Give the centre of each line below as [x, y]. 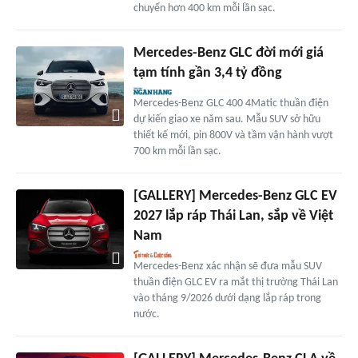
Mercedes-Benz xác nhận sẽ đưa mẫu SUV [227, 266]
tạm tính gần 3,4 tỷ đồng [207, 73]
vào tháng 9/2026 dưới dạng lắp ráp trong [227, 298]
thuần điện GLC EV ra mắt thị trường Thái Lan [235, 282]
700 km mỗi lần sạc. [177, 151]
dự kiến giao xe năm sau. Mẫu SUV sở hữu [227, 119]
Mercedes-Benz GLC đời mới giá [228, 53]
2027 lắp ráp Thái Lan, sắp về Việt [233, 216]
